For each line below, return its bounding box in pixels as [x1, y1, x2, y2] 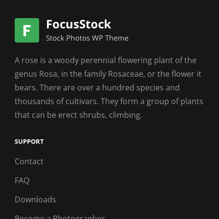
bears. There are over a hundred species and [15, 82, 180, 93]
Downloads [15, 194, 56, 205]
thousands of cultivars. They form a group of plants [15, 96, 203, 107]
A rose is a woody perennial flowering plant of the [15, 55, 197, 66]
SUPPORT [15, 137, 44, 146]
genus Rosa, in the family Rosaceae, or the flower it [15, 68, 201, 80]
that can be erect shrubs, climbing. [15, 109, 142, 121]
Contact [15, 156, 44, 167]
